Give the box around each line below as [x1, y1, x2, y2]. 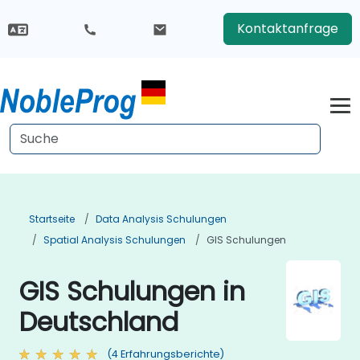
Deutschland [19, 304, 178, 340]
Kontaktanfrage [236, 19, 338, 38]
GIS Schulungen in [19, 273, 245, 309]
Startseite [29, 212, 75, 226]
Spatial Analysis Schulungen [43, 233, 186, 247]
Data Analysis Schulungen [96, 212, 227, 226]
